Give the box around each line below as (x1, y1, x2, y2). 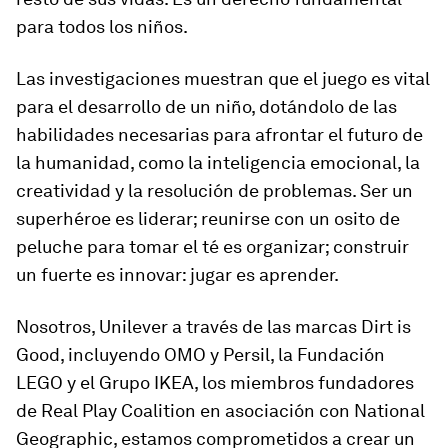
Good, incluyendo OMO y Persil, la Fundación (16, 344, 385, 365)
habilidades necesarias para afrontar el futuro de (16, 124, 423, 145)
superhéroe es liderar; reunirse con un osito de (16, 208, 400, 229)
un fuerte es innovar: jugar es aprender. (16, 264, 339, 285)
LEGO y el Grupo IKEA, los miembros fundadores (16, 372, 414, 393)
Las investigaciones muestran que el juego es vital (16, 68, 430, 89)
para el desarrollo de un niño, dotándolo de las (16, 96, 397, 117)
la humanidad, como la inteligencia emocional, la (16, 152, 420, 173)
